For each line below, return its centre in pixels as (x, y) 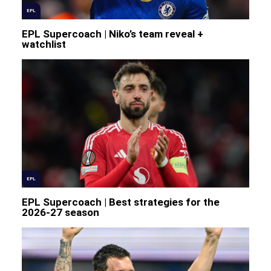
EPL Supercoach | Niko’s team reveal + (112, 34)
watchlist (44, 44)
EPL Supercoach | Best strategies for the (120, 202)
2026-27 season (60, 212)
